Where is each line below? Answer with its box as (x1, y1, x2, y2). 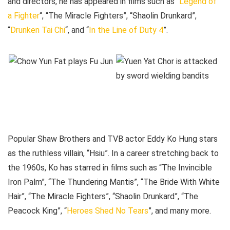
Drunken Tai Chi (10, 25, 65, 35)
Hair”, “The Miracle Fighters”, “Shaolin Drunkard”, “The (8, 191, 198, 202)
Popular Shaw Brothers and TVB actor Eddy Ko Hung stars (8, 134, 218, 144)
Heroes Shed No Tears (67, 206, 148, 216)
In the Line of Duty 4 (89, 25, 163, 35)
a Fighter (8, 11, 40, 21)
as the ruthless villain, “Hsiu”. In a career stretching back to (8, 148, 219, 159)
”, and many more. (148, 206, 211, 216)
